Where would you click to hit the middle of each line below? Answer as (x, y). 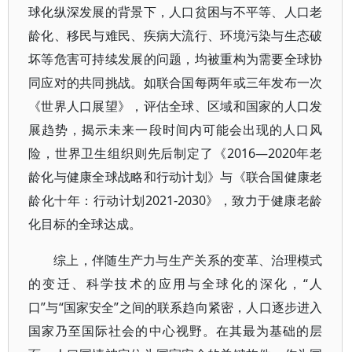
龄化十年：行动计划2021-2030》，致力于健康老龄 (176, 200)
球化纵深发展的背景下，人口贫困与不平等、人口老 (176, 12)
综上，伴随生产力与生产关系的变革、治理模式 (188, 260)
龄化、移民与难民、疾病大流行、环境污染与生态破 (176, 35)
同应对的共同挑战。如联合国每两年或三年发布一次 (176, 82)
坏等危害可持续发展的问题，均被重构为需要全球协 (176, 59)
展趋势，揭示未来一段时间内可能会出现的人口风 (176, 130)
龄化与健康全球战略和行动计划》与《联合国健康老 (176, 177)
